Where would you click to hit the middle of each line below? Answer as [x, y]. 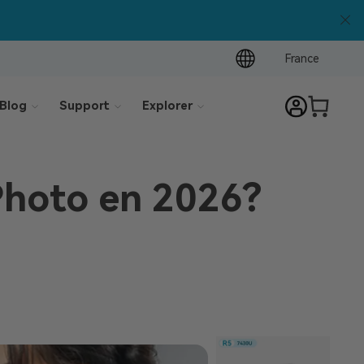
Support [85, 106]
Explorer [168, 106]
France [302, 58]
